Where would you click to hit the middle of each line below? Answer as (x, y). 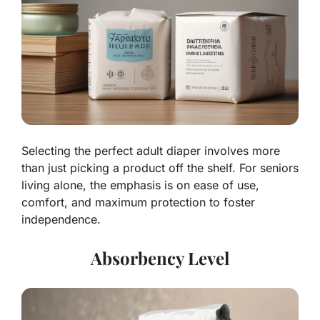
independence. (61, 219)
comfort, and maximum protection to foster (138, 202)
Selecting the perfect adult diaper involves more (151, 150)
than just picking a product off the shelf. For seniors (160, 167)
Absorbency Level (160, 257)
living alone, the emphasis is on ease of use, (140, 185)
